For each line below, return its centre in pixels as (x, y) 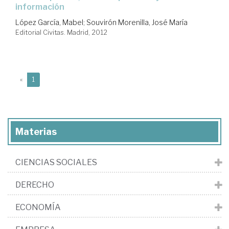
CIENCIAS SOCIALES (56, 162)
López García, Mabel (49, 22)
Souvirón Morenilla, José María (137, 22)
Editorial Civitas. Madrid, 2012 (61, 32)
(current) (47, 79)
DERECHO (35, 185)
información (40, 7)
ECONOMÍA (38, 207)
